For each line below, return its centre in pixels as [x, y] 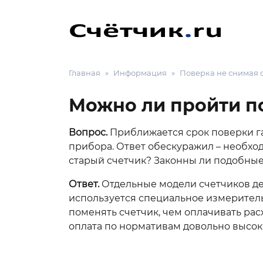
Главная [85, 73]
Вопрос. [88, 132]
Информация [140, 73]
